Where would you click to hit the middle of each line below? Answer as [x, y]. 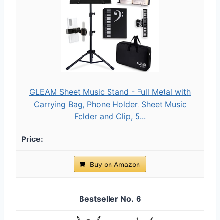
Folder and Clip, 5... [110, 116]
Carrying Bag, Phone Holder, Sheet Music [110, 104]
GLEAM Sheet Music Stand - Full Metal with [110, 92]
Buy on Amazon [115, 164]
